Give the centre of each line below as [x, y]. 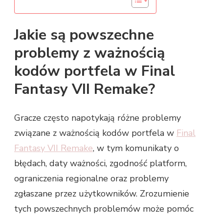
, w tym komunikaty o [136, 148]
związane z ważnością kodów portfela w [95, 133]
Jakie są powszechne [84, 35]
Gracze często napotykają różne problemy [98, 118]
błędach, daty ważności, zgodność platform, [100, 164]
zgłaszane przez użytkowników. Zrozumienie [102, 194]
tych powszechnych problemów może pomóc [104, 209]
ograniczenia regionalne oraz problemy [91, 179]
